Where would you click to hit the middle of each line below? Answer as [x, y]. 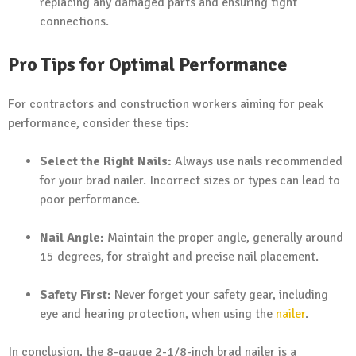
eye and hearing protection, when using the [158, 314]
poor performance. [90, 200]
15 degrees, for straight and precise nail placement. [179, 257]
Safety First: [75, 295]
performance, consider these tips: [98, 124]
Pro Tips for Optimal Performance [148, 65]
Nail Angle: [72, 238]
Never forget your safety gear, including [220, 295]
